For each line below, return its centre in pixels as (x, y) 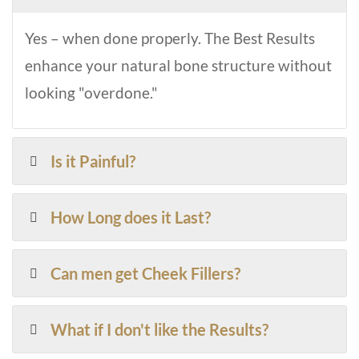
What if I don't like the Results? (160, 329)
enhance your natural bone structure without (178, 65)
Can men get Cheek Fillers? (146, 273)
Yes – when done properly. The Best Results (170, 38)
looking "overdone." (91, 92)
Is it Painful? (93, 161)
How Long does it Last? (131, 217)
